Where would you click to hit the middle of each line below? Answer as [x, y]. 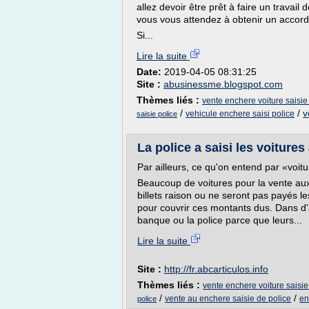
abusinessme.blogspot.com [223, 84]
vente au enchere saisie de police [228, 299]
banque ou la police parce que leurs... [220, 220]
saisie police [157, 114]
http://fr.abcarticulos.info [216, 269]
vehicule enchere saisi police [240, 114]
